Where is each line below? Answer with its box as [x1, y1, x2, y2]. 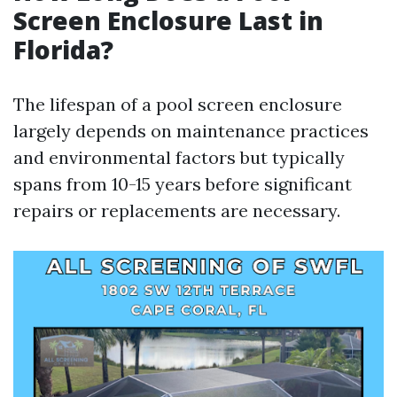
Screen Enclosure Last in [13, 4, 323, 37]
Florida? [13, 33, 113, 66]
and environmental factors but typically [13, 146, 345, 168]
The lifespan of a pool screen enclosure [13, 93, 342, 115]
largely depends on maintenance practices [13, 120, 369, 142]
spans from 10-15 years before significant [13, 173, 352, 195]
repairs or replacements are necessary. [13, 199, 340, 222]
